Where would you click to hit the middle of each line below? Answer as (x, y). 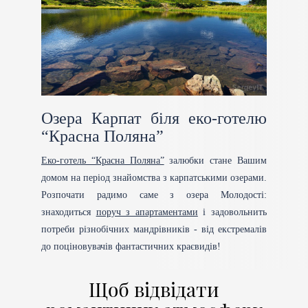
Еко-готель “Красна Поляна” (103, 160)
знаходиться (69, 212)
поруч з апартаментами (147, 212)
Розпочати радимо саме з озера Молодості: (154, 195)
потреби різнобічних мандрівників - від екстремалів (154, 229)
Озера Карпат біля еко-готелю (154, 118)
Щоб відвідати (154, 289)
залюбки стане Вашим (216, 160)
